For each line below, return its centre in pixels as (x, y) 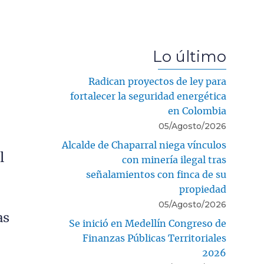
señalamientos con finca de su (156, 175)
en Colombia (197, 112)
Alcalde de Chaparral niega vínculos (144, 146)
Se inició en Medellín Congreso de (148, 224)
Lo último (189, 57)
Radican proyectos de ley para (157, 82)
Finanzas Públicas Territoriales (154, 239)
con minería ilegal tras (174, 161)
